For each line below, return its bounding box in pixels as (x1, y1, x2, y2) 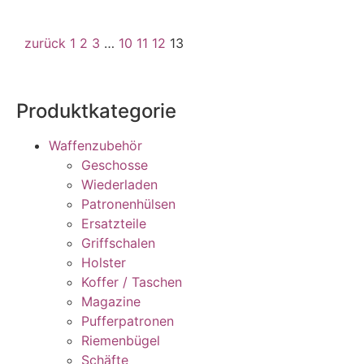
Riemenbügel (81, 332, 160, 349)
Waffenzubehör (49, 137, 142, 154)
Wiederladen (81, 176, 158, 193)
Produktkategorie (16, 99, 176, 123)
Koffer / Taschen (81, 274, 182, 291)
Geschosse (81, 157, 148, 174)
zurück (24, 35, 66, 52)
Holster (81, 254, 126, 271)
